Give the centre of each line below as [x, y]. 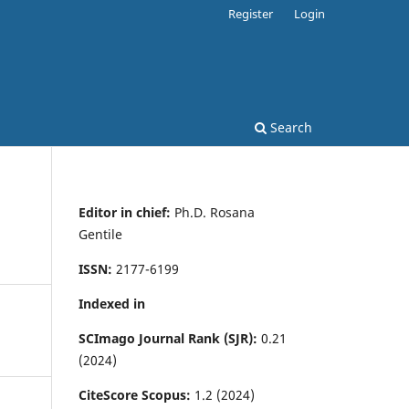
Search [289, 127]
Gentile [100, 234]
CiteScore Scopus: [135, 394]
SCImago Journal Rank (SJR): [170, 338]
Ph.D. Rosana [215, 212]
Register [251, 13]
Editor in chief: [126, 212]
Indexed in [112, 303]
